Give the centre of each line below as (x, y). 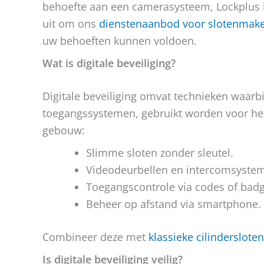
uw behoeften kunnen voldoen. (120, 41)
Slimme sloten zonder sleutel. (160, 153)
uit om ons (71, 24)
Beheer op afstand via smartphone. (174, 204)
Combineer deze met (95, 237)
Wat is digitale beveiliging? (109, 63)
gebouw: (64, 130)
